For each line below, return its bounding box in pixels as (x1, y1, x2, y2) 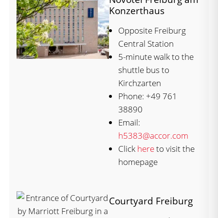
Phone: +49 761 (118, 90, 177, 102)
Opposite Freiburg (118, 24, 186, 36)
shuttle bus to (118, 64, 169, 75)
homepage (118, 156, 158, 167)
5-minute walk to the (118, 51, 194, 62)
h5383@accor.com (118, 129, 188, 141)
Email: (118, 116, 140, 128)
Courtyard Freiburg (109, 194, 193, 207)
